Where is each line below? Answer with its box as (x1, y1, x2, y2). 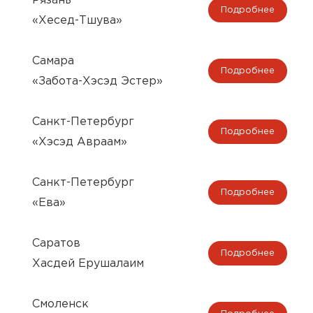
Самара (32, 55, 74, 66)
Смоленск (32, 298, 89, 310)
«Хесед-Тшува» (32, 15, 122, 26)
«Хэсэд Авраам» (32, 136, 127, 147)
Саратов (32, 238, 80, 249)
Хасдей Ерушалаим (32, 258, 144, 269)
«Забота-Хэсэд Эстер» (32, 75, 163, 87)
